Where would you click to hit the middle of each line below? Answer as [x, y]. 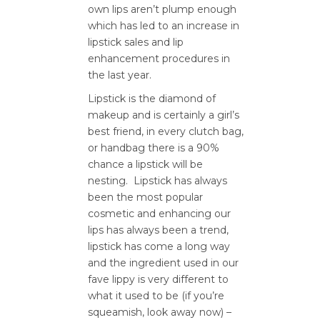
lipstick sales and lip [136, 42]
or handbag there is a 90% [154, 148]
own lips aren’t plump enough [162, 9]
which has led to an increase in [164, 26]
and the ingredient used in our [163, 263]
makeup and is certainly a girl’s [164, 115]
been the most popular [145, 197]
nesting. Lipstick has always [157, 181]
